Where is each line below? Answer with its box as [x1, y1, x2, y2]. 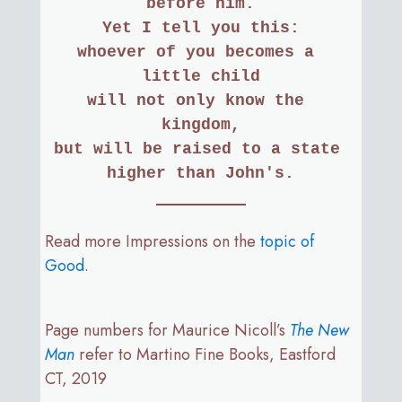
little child [141, 66, 260, 85]
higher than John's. [107, 163, 295, 182]
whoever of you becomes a [77, 42, 315, 61]
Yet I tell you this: [101, 18, 300, 37]
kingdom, [161, 115, 240, 134]
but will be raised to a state [53, 139, 340, 158]
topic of [259, 229, 314, 253]
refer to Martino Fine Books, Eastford [74, 342, 336, 366]
